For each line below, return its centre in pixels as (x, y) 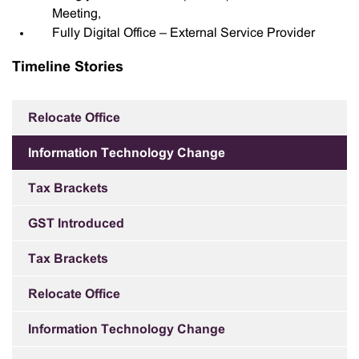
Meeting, (77, 14)
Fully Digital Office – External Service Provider (184, 33)
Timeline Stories (68, 68)
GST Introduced (76, 224)
